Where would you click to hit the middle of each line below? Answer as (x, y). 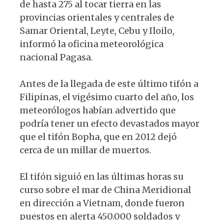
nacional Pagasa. (56, 57)
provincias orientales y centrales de (97, 18)
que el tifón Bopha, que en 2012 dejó (98, 137)
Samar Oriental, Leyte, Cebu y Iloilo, (97, 31)
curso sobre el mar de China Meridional (105, 190)
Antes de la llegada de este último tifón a (109, 84)
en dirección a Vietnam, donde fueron (102, 203)
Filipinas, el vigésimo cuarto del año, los (107, 97)
